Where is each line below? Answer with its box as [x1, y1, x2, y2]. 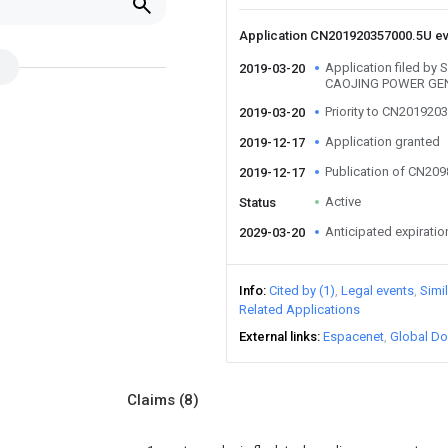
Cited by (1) [269, 283, 335, 298]
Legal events [341, 283, 414, 298]
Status [239, 195, 276, 210]
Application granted [325, 134, 440, 149]
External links [239, 329, 317, 344]
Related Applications [239, 302, 360, 317]
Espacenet [323, 329, 384, 344]
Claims [127, 391, 179, 409]
